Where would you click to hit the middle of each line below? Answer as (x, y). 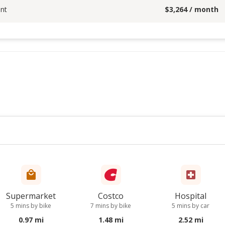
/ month (203, 9)
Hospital (191, 196)
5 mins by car (191, 206)
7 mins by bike (111, 206)
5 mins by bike (31, 206)
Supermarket (31, 196)
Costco (111, 196)
